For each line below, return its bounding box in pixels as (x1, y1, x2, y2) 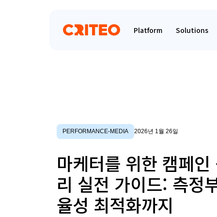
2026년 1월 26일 (134, 128, 178, 135)
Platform (134, 25, 162, 35)
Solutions (176, 25, 208, 35)
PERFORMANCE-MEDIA (62, 128, 128, 135)
